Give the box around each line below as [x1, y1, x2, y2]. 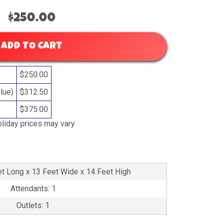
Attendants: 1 [10, 184, 56, 193]
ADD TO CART [1, 42, 62, 52]
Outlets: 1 [16, 201, 50, 210]
